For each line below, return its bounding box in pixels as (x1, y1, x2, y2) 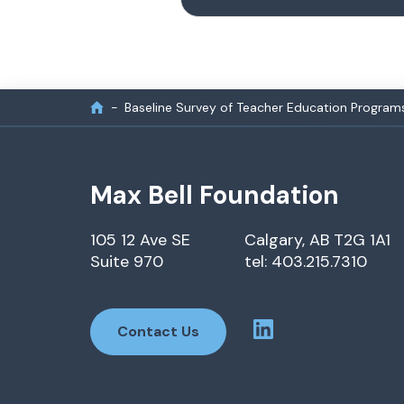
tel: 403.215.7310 (244, 251, 367, 272)
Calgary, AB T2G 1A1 (244, 229, 390, 251)
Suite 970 (90, 251, 163, 272)
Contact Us (117, 322, 199, 341)
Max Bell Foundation (90, 179, 339, 212)
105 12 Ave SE (90, 229, 190, 251)
